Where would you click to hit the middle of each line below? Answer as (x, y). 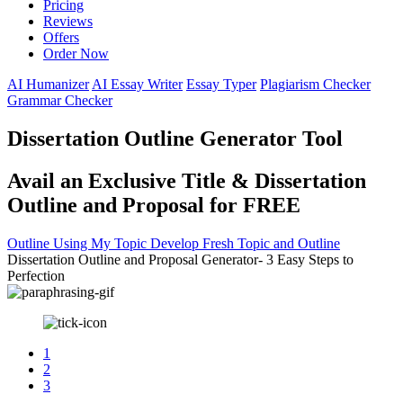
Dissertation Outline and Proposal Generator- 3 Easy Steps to (180, 259)
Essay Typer (221, 85)
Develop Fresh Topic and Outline (245, 243)
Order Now (76, 54)
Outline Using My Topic (79, 243)
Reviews (68, 22)
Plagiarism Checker (315, 85)
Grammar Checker (60, 101)
